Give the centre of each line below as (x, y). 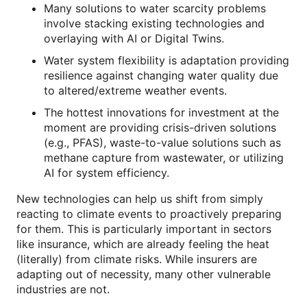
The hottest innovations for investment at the (161, 112)
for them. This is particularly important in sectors (144, 229)
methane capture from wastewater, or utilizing (164, 157)
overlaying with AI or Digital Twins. (134, 38)
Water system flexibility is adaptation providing (167, 60)
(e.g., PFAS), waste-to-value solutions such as (162, 142)
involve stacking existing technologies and (154, 23)
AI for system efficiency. (107, 172)
